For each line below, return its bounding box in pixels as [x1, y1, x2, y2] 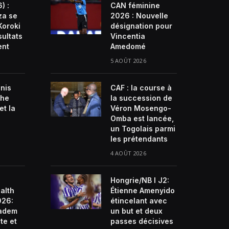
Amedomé [110, 42, 146, 51]
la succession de [110, 94, 172, 103]
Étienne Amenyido [110, 186, 175, 195]
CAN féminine [110, 1, 160, 10]
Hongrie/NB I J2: [110, 176, 169, 185]
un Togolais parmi [110, 124, 175, 133]
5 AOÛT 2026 [110, 57, 147, 65]
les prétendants [110, 134, 168, 144]
